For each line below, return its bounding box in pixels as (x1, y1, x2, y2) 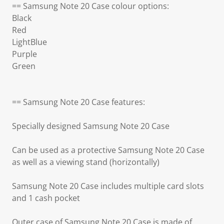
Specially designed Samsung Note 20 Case (12, 120, 169, 131)
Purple (12, 48, 37, 59)
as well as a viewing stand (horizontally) (12, 156, 159, 167)
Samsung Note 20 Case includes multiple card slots (12, 180, 204, 191)
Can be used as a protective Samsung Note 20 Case (12, 144, 204, 155)
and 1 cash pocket (12, 192, 80, 203)
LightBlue (12, 36, 47, 47)
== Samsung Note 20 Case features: (12, 96, 145, 107)
